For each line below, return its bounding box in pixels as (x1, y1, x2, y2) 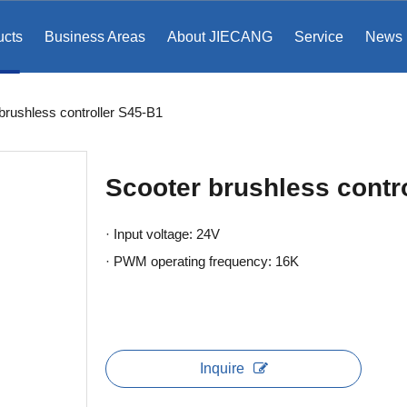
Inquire (199, 361, 244, 377)
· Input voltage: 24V (105, 226, 220, 243)
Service (294, 29, 343, 45)
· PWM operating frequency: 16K (105, 253, 299, 270)
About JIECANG (167, 29, 273, 45)
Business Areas (45, 29, 145, 45)
